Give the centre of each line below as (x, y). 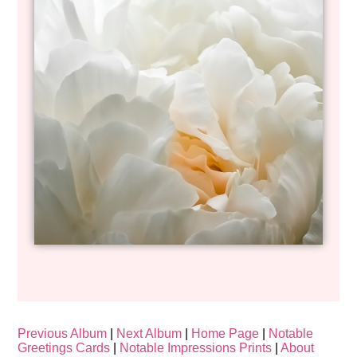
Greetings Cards (64, 348)
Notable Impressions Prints (196, 348)
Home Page (226, 334)
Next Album (149, 334)
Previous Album (63, 334)
